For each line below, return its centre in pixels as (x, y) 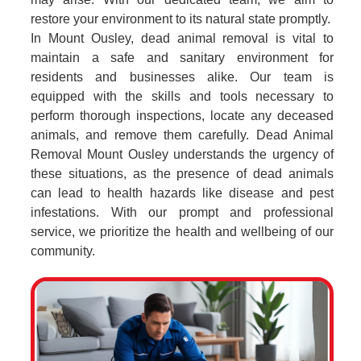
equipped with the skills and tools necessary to (182, 96)
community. (63, 251)
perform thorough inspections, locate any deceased (182, 116)
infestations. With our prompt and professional (182, 212)
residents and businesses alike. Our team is (182, 77)
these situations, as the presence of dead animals (182, 174)
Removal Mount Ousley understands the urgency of (182, 154)
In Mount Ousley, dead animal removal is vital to (182, 38)
